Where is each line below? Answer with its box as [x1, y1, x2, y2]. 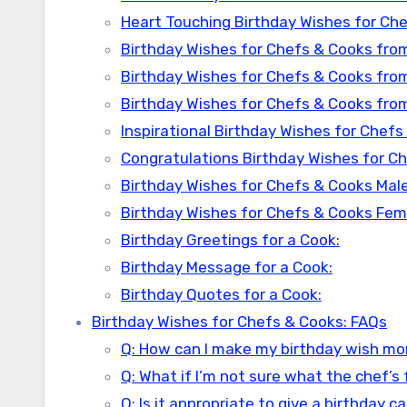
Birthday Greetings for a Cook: [121, 231, 340, 249]
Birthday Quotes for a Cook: [121, 285, 322, 303]
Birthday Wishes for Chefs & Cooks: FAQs [92, 313, 387, 331]
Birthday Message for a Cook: [121, 258, 333, 276]
